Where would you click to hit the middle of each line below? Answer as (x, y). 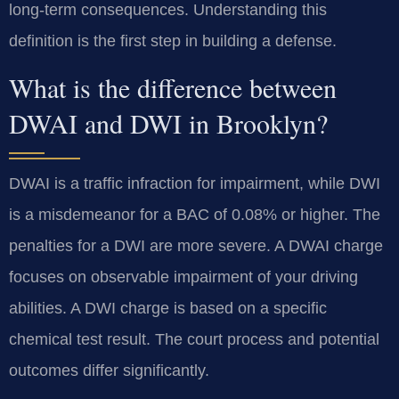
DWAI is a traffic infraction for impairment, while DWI (195, 184)
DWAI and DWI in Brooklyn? (168, 123)
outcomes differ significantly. (109, 371)
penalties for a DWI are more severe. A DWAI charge (196, 246)
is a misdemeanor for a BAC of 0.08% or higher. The (195, 215)
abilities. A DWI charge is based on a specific (168, 309)
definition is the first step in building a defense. (173, 41)
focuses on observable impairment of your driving (183, 277)
